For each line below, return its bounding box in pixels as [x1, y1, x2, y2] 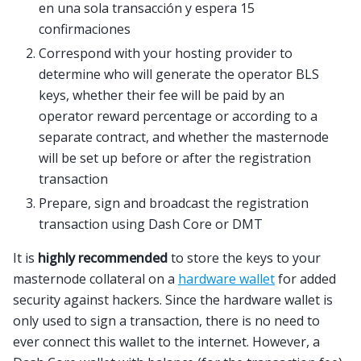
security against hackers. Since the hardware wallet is [13, 291, 333, 309]
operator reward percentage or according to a [39, 107, 317, 126]
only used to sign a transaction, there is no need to [13, 312, 320, 330]
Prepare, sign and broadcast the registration [39, 194, 309, 213]
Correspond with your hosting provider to [39, 44, 293, 63]
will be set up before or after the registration [39, 149, 311, 168]
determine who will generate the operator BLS [39, 65, 319, 84]
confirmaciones [39, 20, 131, 39]
